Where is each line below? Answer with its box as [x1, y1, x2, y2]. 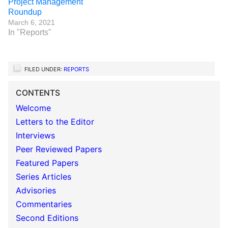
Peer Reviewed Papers [16, 144, 102, 154]
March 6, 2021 [8, 18, 55, 26]
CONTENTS [16, 88, 60, 98]
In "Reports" [8, 28, 51, 37]
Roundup [8, 8, 42, 16]
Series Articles [16, 172, 71, 182]
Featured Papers [16, 158, 78, 168]
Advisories [16, 185, 56, 195]
